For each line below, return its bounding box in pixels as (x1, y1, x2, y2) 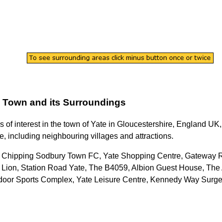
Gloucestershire (117, 120, 172, 129)
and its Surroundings (27, 97, 126, 108)
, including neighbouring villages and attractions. (4, 132, 173, 141)
